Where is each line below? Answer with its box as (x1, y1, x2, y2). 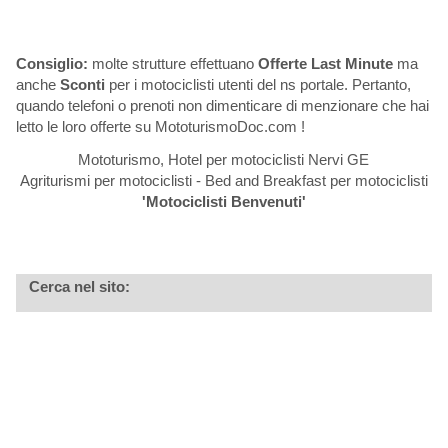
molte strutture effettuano (87, 54, 258, 72)
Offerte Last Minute (257, 54, 393, 72)
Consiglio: (15, 54, 88, 72)
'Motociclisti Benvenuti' (141, 192, 306, 210)
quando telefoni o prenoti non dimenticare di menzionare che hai (15, 96, 429, 114)
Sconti (59, 75, 105, 93)
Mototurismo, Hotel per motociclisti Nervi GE (78, 150, 370, 168)
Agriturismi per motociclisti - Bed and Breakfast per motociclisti (19, 171, 428, 189)
